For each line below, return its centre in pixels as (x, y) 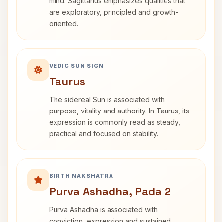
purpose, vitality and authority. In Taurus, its (119, 111)
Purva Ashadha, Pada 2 (110, 191)
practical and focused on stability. (104, 134)
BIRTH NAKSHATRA (81, 176)
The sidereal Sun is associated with (107, 99)
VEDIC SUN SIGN (76, 66)
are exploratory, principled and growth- (114, 12)
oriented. (64, 24)
